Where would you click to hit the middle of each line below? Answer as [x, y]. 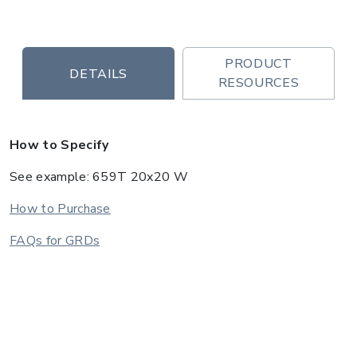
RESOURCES [259, 83]
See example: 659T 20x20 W [99, 177]
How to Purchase [60, 209]
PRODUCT [259, 64]
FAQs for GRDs [55, 241]
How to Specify [59, 145]
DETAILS [98, 74]
